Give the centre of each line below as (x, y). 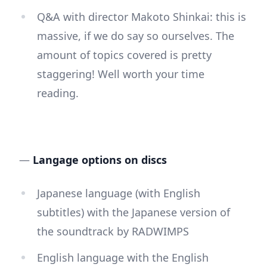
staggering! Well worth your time (121, 74)
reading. (58, 93)
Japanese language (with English (119, 193)
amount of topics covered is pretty (124, 55)
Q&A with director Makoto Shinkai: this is (142, 17)
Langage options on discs (100, 160)
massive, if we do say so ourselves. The (136, 36)
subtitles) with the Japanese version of (133, 212)
